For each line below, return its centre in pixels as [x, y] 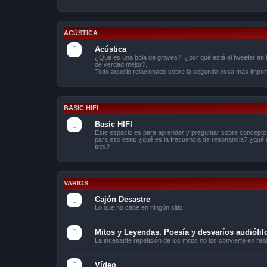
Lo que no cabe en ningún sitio [139, 207]
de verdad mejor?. [121, 64]
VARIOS [76, 183]
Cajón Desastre [122, 199]
